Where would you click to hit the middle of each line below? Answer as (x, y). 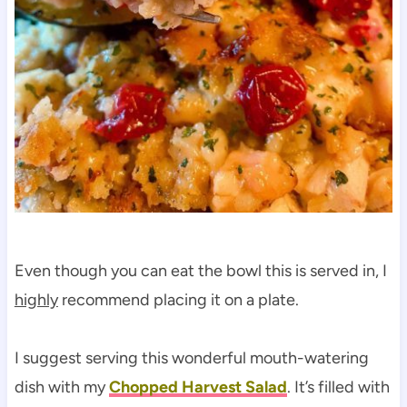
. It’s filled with (338, 387)
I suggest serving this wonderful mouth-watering (191, 357)
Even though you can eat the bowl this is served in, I (200, 270)
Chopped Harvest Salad (198, 387)
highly (36, 299)
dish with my (61, 387)
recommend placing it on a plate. (178, 299)
